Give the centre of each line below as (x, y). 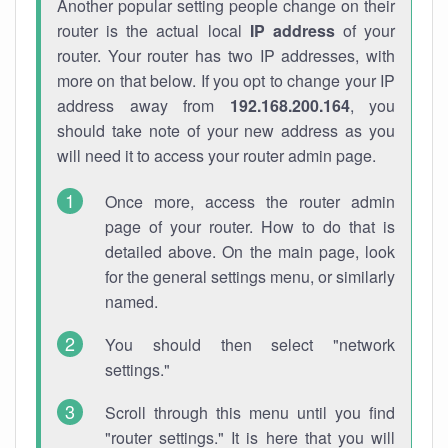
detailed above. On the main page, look (250, 251)
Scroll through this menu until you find (250, 412)
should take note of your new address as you (226, 130)
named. (131, 301)
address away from (143, 105)
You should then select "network (250, 344)
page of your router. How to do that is (250, 226)
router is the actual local (153, 30)
